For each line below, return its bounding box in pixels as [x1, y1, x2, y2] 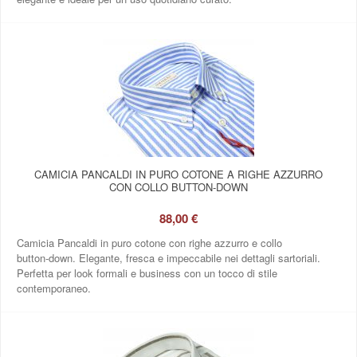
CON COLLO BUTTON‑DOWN [109, 178, 248, 194]
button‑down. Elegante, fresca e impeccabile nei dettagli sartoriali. [17, 249, 320, 265]
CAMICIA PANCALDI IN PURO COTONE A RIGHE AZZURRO [34, 166, 323, 182]
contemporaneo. [17, 280, 91, 296]
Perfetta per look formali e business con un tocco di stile [17, 265, 277, 280]
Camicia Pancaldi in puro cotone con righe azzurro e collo [17, 234, 282, 250]
